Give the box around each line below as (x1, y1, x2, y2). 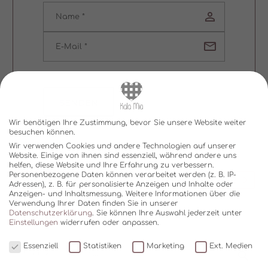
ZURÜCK (32, 174, 68, 185)
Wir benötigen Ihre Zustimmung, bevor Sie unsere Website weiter (9, 118, 246, 127)
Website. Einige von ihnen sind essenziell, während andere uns (9, 151, 236, 160)
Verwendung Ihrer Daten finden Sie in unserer (9, 199, 178, 208)
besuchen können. (9, 127, 75, 136)
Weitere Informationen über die (126, 190, 240, 199)
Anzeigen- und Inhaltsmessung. (9, 190, 123, 199)
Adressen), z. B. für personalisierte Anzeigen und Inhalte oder (9, 180, 233, 189)
